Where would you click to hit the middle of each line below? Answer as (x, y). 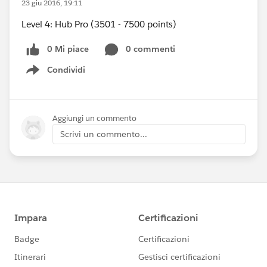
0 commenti (150, 49)
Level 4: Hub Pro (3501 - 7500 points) (99, 24)
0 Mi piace (68, 49)
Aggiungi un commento (94, 118)
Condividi (66, 69)
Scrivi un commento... (104, 134)
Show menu (62, 76)
